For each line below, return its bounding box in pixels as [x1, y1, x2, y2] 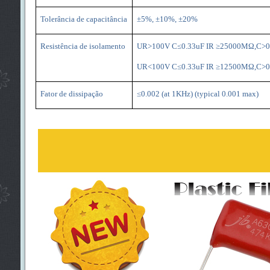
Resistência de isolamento [40, 41, 125, 51]
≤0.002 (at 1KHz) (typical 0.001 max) [136, 89, 259, 98]
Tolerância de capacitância [40, 14, 127, 24]
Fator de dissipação [40, 89, 103, 98]
